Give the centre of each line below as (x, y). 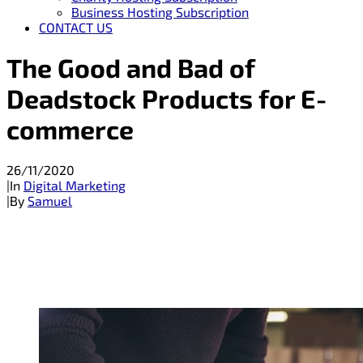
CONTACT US (76, 27)
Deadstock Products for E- (167, 98)
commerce (70, 129)
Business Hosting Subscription (160, 12)
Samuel (50, 200)
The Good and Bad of (130, 68)
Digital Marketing (75, 185)
